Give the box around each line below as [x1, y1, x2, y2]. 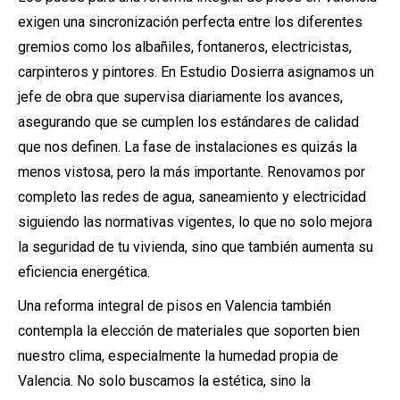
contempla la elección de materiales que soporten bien [18, 322, 360, 339]
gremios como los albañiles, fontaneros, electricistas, [18, 38, 352, 55]
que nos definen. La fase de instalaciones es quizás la [18, 138, 357, 155]
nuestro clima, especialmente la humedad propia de [18, 347, 338, 364]
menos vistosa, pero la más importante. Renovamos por [18, 163, 365, 180]
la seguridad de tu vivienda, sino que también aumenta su [18, 238, 373, 255]
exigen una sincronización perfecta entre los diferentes [18, 13, 362, 30]
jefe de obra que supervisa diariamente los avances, [18, 88, 343, 105]
